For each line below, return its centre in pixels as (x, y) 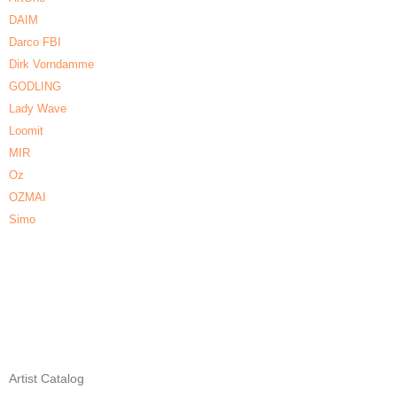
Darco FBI (35, 43)
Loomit (26, 131)
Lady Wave (38, 109)
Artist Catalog (47, 379)
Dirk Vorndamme (51, 65)
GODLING (35, 87)
